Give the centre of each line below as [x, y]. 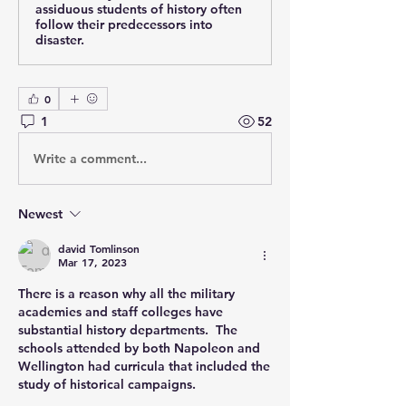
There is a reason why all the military [126, 294]
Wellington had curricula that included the [144, 366]
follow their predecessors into [124, 24]
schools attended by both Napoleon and [139, 348]
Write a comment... [90, 158]
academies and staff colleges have [121, 312]
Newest [40, 214]
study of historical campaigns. [107, 384]
